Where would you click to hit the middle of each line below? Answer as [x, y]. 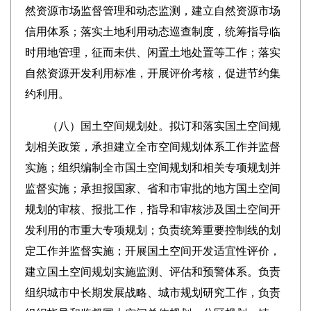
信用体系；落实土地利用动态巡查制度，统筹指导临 [152, 32]
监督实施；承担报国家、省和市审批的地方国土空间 [152, 188]
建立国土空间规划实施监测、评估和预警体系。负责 [152, 272]
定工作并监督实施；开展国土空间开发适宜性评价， [152, 251]
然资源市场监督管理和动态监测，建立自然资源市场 [152, 11]
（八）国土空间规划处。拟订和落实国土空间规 [152, 126]
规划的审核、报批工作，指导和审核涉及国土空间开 [152, 209]
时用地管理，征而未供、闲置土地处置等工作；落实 [152, 52]
